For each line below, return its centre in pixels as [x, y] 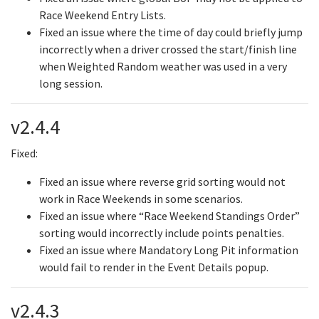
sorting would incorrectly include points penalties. [162, 233]
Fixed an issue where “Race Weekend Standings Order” [169, 216]
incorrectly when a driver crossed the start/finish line [168, 49]
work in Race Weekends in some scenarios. [141, 199]
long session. [71, 83]
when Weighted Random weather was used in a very [163, 66]
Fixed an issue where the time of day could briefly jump [171, 32]
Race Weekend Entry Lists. [103, 15]
